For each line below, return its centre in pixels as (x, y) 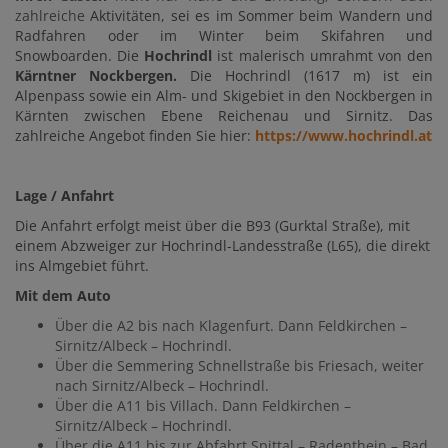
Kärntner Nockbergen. (96, 76)
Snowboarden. (66, 56)
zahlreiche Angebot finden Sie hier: (135, 136)
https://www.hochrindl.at (343, 136)
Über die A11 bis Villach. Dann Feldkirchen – (203, 406)
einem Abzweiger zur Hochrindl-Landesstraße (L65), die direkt (222, 246)
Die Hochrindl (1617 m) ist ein (305, 76)
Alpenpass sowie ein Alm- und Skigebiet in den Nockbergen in (224, 96)
